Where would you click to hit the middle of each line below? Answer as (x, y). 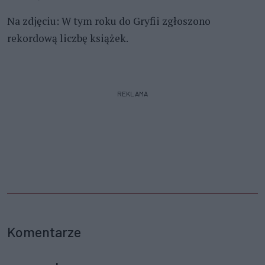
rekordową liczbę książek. (68, 38)
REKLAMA (132, 93)
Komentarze (44, 232)
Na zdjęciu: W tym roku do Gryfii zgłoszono (109, 21)
